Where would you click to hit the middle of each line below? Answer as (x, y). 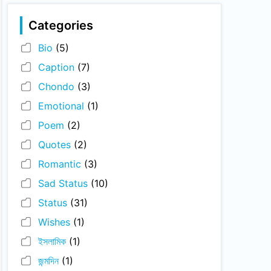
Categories (61, 25)
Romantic (60, 164)
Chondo (56, 87)
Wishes (54, 222)
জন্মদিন (48, 261)
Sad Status (63, 183)
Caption (56, 67)
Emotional (61, 106)
